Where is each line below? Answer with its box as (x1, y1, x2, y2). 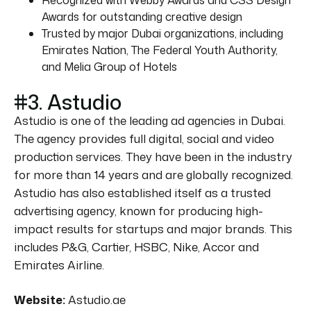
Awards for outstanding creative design (42, 8, 242, 24)
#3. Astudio (14, 87, 121, 116)
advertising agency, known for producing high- (14, 202, 263, 219)
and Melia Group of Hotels (42, 58, 177, 74)
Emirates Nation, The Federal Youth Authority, (42, 42, 278, 58)
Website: (14, 291, 65, 308)
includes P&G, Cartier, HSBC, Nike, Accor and (14, 238, 259, 255)
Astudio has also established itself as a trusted (14, 184, 271, 201)
